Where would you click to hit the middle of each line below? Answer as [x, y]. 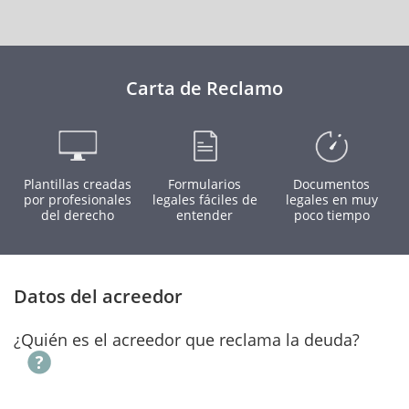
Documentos [332, 184]
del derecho [77, 215]
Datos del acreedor [98, 296]
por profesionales [77, 199]
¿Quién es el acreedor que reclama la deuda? [187, 340]
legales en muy [331, 199]
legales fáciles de [204, 199]
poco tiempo [331, 215]
